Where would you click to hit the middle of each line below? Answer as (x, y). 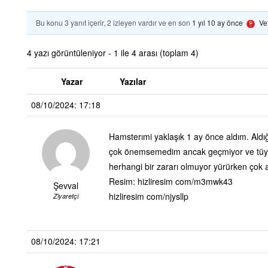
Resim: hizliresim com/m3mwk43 (171, 181)
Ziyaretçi (66, 196)
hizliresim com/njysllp (149, 196)
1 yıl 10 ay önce (217, 22)
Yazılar (133, 81)
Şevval (66, 185)
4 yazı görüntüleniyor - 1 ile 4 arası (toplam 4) (113, 52)
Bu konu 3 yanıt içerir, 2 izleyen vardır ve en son (114, 22)
